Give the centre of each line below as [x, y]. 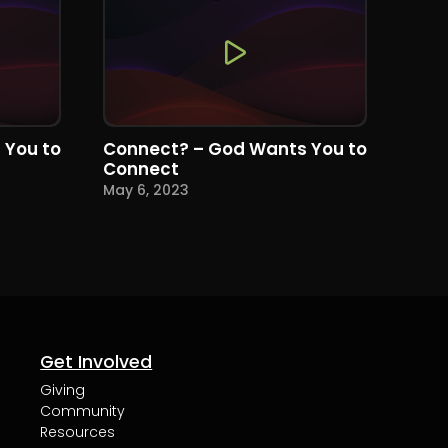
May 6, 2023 [146, 190]
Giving [63, 389]
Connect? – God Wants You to [235, 148]
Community [83, 410]
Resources [78, 431]
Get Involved [96, 361]
